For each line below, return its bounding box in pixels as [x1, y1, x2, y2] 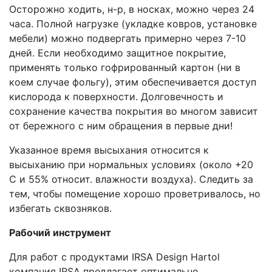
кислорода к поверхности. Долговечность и [9, 90, 223, 103]
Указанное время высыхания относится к [9, 143, 209, 156]
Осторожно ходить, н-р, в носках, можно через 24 [9, 2, 254, 15]
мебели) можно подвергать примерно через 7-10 [9, 32, 246, 44]
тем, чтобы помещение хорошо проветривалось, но [9, 187, 260, 200]
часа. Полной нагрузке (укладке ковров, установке [9, 17, 257, 30]
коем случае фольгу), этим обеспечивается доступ [9, 75, 256, 88]
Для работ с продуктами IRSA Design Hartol [9, 250, 220, 263]
